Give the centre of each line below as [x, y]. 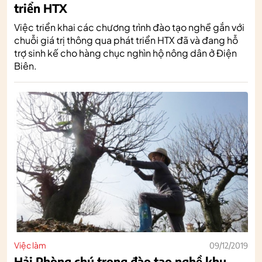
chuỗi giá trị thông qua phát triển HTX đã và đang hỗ [126, 40]
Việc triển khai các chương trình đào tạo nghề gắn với [129, 27]
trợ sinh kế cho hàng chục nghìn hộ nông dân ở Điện [125, 53]
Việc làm [30, 245]
